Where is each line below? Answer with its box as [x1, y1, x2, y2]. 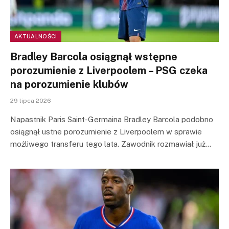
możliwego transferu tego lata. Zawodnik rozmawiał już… [10, 139, 211, 148]
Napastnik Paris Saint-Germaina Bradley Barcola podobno [10, 114, 213, 124]
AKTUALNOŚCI [14, 33, 57, 39]
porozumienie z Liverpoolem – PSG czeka [10, 64, 208, 77]
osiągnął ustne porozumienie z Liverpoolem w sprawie [10, 127, 202, 136]
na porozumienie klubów [10, 78, 128, 90]
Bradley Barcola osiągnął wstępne [10, 50, 177, 63]
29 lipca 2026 [10, 97, 51, 104]
